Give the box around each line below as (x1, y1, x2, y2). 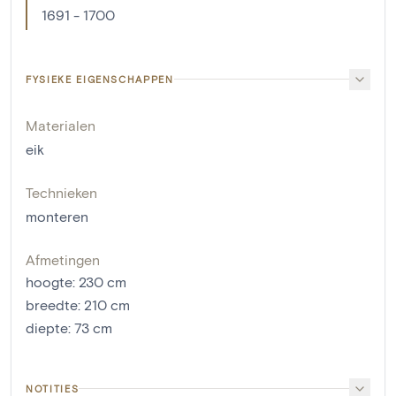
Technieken (26, 183, 97, 201)
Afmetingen (26, 250, 100, 268)
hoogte (26, 272, 72, 290)
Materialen (26, 116, 95, 133)
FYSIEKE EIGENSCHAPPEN (26, 72, 174, 85)
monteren (26, 207, 88, 225)
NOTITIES (26, 382, 80, 394)
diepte (26, 318, 68, 336)
